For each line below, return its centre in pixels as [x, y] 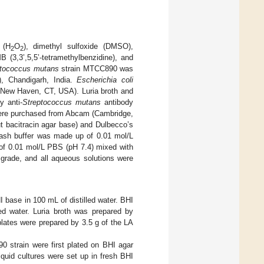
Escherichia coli [105, 80]
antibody [117, 103]
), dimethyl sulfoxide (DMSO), [78, 47]
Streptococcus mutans [62, 103]
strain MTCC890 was [96, 69]
